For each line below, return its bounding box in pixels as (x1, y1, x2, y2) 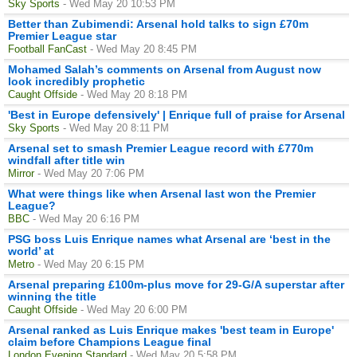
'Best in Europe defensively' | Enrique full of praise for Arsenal (8, 108, 345, 121)
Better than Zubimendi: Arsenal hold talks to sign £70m (8, 17, 308, 30)
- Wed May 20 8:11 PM (63, 121, 169, 134)
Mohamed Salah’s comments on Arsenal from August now (8, 62, 321, 76)
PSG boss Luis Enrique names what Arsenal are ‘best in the (8, 232, 331, 245)
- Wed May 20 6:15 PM (37, 257, 144, 270)
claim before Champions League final (8, 335, 211, 348)
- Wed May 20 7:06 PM (37, 167, 144, 179)
